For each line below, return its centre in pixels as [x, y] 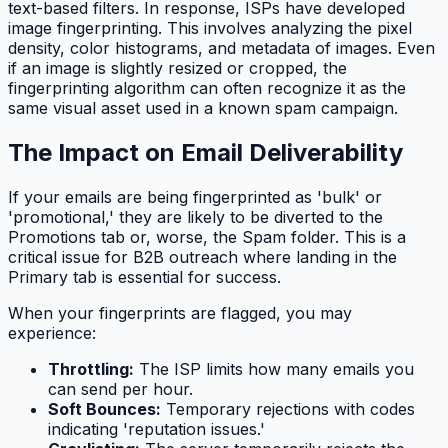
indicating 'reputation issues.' [156, 429]
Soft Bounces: [104, 409]
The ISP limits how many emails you [274, 369]
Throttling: [91, 369]
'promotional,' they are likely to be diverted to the [195, 217]
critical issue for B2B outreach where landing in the [202, 257]
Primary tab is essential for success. [144, 277]
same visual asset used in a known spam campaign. [203, 108]
